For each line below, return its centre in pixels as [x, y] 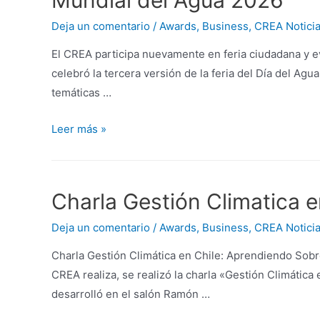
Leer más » [79, 129]
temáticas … [81, 93]
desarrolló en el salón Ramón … [131, 294]
